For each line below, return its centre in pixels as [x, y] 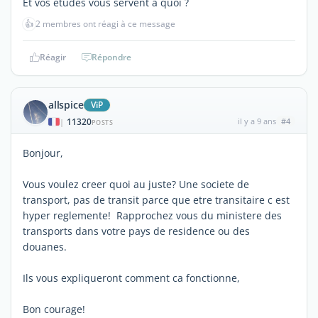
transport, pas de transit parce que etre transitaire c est [156, 199]
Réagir [53, 57]
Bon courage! [54, 309]
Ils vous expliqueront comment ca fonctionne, [131, 278]
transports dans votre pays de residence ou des [136, 231]
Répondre [111, 57]
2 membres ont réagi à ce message [105, 23]
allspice [66, 104]
